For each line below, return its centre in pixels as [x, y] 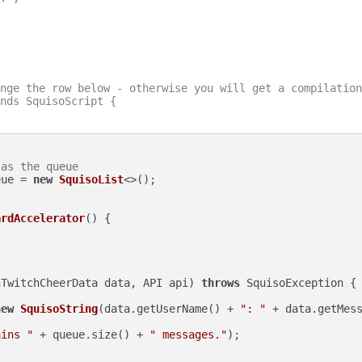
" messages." [188, 334]
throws [221, 282]
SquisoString [59, 308]
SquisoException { [298, 282]
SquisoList [91, 179]
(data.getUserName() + [169, 308]
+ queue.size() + [91, 334]
